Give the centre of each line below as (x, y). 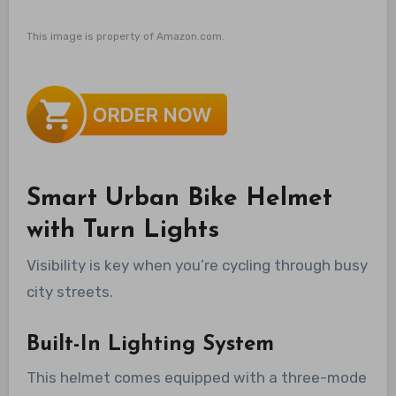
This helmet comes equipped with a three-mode (196, 378)
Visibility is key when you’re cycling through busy (197, 266)
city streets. (69, 292)
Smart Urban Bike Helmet (179, 198)
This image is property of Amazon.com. (125, 36)
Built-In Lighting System (150, 345)
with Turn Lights (122, 230)
